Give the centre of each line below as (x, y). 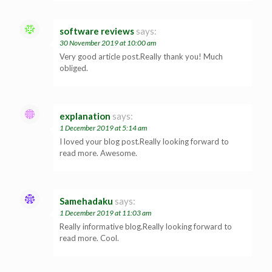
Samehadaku (86, 201)
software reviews (97, 31)
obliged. (74, 68)
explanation (85, 116)
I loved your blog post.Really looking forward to (144, 141)
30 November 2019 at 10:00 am (108, 42)
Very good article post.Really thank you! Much (141, 56)
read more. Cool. (89, 238)
